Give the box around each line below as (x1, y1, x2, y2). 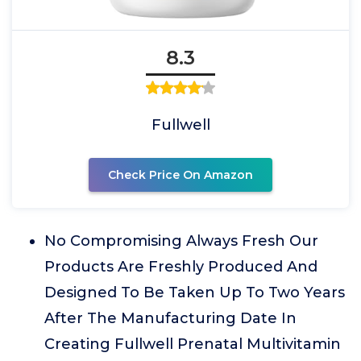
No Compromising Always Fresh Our (44, 231, 318, 250)
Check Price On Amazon (108, 167, 253, 182)
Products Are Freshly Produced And (44, 257, 317, 276)
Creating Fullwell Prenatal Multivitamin (44, 334, 341, 353)
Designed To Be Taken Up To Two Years (44, 283, 345, 301)
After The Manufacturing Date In (44, 309, 297, 327)
